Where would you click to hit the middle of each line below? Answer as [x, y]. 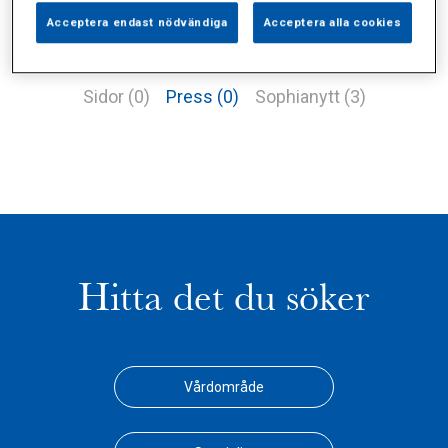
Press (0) [202, 96]
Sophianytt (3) [310, 96]
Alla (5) [93, 53]
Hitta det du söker [224, 297]
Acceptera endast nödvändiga [137, 22]
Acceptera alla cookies [332, 22]
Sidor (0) [116, 96]
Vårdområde [224, 387]
